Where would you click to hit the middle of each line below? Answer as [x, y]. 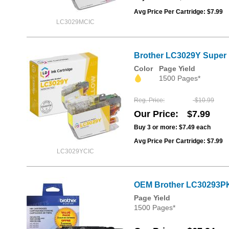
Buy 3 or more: [156, 128]
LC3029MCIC [75, 22]
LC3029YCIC [75, 151]
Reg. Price [148, 100]
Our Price [155, 114]
